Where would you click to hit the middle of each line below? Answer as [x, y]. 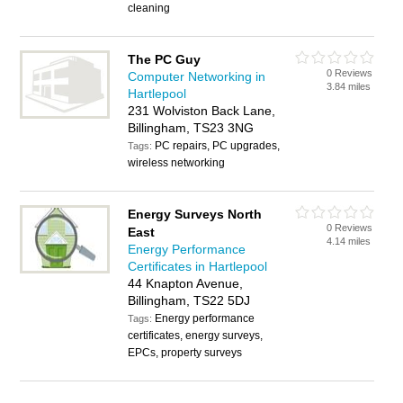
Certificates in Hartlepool [198, 266]
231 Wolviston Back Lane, [202, 111]
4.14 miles [349, 241]
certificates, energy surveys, [196, 336]
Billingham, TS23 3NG [191, 128]
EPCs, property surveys [185, 353]
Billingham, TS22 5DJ [189, 300]
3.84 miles [349, 86]
